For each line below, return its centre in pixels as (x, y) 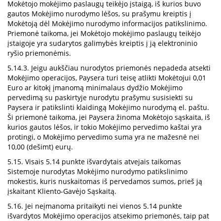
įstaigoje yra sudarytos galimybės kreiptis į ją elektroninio (102, 43)
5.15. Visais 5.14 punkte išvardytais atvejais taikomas (94, 162)
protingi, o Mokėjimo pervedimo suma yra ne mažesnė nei (103, 137)
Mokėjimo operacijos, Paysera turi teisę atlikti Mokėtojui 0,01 (107, 78)
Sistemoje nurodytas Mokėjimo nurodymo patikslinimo (97, 171)
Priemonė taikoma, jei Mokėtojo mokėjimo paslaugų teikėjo (104, 33)
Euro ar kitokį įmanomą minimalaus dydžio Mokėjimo (95, 88)
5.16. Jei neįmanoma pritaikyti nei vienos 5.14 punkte (95, 206)
